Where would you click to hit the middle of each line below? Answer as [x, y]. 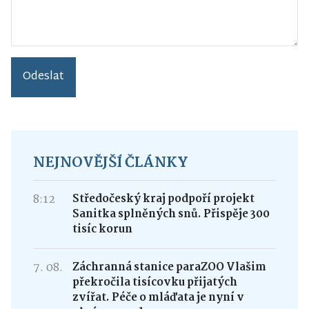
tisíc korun [102, 229]
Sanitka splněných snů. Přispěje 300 [171, 214]
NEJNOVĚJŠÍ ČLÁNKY [111, 163]
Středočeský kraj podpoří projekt [163, 199]
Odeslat [43, 77]
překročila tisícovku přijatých [154, 282]
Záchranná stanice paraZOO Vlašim [169, 267]
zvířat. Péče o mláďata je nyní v [158, 298]
